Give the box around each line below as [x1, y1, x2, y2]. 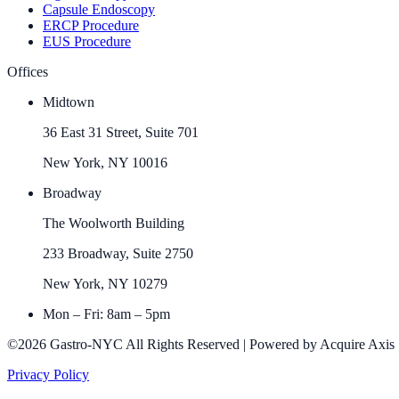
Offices [7, 63, 48, 79]
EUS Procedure [43, 33, 131, 49]
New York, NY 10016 [43, 154, 167, 170]
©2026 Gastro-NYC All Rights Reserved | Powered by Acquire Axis [7, 336, 395, 352]
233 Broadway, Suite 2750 [43, 245, 193, 261]
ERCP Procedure [43, 17, 139, 33]
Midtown [43, 94, 94, 110]
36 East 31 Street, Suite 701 [43, 124, 199, 140]
